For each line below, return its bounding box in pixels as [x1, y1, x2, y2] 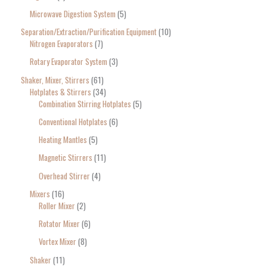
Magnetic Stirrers [39, 151, 92, 164]
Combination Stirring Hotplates [39, 97, 131, 110]
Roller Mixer [39, 199, 75, 212]
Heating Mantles [39, 133, 87, 146]
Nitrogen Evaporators [30, 38, 93, 50]
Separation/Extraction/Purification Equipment [21, 26, 157, 38]
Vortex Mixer [39, 235, 76, 248]
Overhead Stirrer [39, 169, 90, 182]
